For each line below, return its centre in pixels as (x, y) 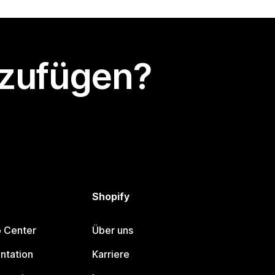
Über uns (113, 230)
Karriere (111, 254)
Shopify (111, 197)
